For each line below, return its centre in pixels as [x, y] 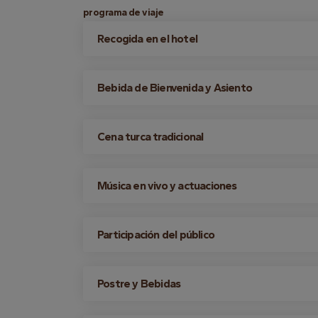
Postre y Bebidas [139, 284]
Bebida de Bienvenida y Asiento [175, 88]
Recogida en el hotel [147, 39]
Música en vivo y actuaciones [167, 186]
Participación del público [156, 235]
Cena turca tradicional [150, 137]
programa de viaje [124, 12]
